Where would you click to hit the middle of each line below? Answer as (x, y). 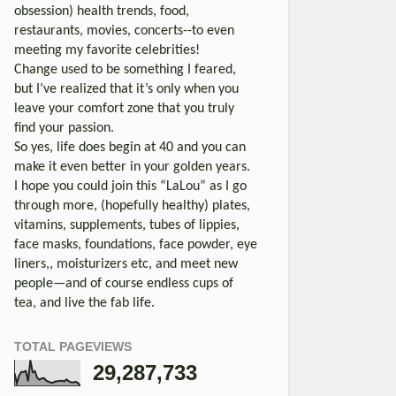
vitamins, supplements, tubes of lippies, (127, 225)
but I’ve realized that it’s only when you (126, 89)
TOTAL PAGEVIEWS (73, 346)
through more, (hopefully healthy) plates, (132, 206)
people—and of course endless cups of (124, 283)
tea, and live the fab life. (84, 303)
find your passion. (64, 128)
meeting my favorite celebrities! (107, 50)
